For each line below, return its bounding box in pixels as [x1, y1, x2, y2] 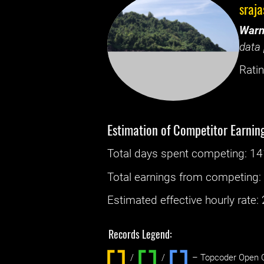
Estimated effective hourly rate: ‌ [107, 193, 262, 207]
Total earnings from [107, 170, 206, 184]
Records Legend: [108, 226, 173, 242]
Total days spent [107, 147, 192, 161]
